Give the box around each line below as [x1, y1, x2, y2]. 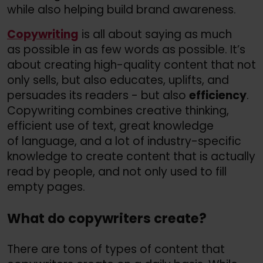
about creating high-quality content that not [7, 57, 256, 73]
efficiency [189, 87, 247, 104]
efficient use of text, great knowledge [7, 118, 214, 134]
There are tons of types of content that [7, 241, 225, 258]
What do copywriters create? [7, 208, 207, 228]
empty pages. [7, 179, 85, 195]
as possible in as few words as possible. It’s [7, 42, 245, 58]
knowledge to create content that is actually [7, 149, 255, 165]
